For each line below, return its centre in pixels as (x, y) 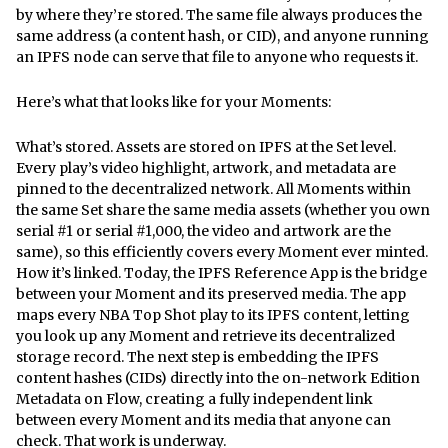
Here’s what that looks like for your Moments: (173, 101)
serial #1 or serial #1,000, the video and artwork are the (203, 230)
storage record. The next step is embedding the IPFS (197, 356)
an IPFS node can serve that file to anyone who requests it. (217, 56)
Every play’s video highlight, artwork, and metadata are (206, 167)
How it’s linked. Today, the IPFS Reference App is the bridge (221, 272)
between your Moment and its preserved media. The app (211, 293)
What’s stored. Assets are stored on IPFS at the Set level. (206, 146)
